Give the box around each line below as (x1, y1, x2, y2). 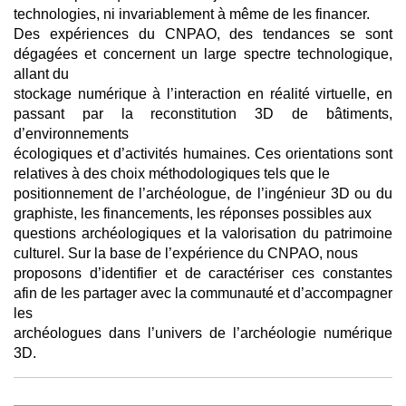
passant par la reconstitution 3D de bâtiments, (14, 106, 392, 121)
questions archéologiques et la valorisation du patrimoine (14, 226, 392, 241)
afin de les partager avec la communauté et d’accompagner (14, 285, 392, 301)
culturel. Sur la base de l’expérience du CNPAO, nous (14, 246, 358, 261)
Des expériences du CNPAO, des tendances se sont (14, 26, 392, 42)
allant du (14, 66, 69, 82)
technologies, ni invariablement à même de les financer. (14, 6, 370, 22)
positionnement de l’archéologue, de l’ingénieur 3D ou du (14, 186, 392, 201)
